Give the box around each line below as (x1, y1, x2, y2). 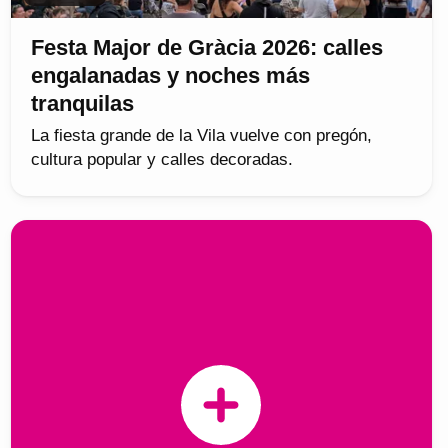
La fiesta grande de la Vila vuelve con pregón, (30, 125, 372, 145)
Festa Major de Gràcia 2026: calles (30, 34, 383, 60)
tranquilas (30, 90, 134, 116)
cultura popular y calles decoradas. (30, 149, 293, 169)
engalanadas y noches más (30, 62, 310, 88)
